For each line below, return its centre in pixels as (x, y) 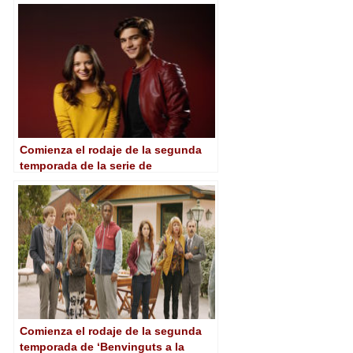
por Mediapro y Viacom (82, 197)
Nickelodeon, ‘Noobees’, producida (115, 181)
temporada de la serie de (86, 165)
